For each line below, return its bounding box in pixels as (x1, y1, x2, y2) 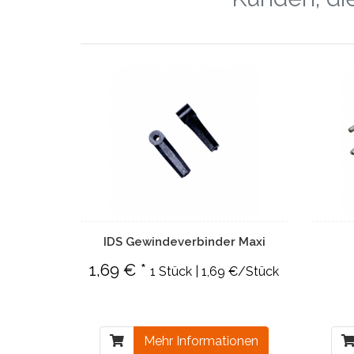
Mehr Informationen (144, 333, 259, 348)
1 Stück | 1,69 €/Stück (150, 264, 280, 279)
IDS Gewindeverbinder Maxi (103, 235, 265, 249)
